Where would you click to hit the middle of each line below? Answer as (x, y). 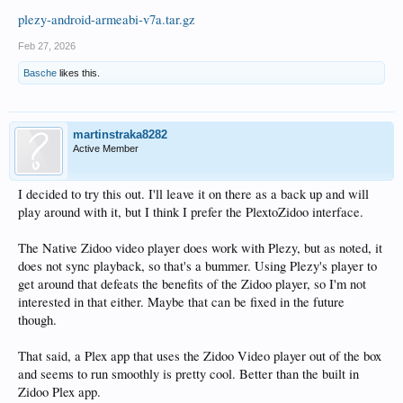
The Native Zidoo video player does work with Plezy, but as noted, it (200, 248)
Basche (40, 73)
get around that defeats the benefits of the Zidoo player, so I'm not (192, 284)
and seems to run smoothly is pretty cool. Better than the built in (188, 374)
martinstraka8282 (120, 134)
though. (37, 320)
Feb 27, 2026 (47, 46)
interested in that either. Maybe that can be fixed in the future (181, 302)
